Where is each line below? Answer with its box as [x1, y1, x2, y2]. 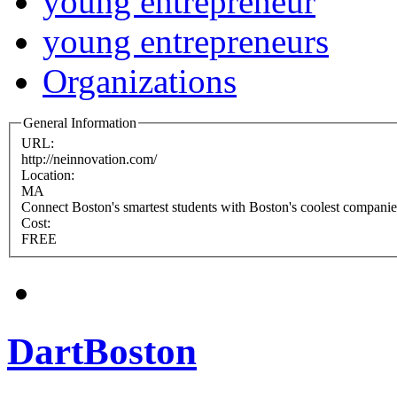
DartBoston [7, 331, 197, 373]
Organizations [43, 61, 237, 100]
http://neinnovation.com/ [21, 152, 157, 167]
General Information [23, 114, 136, 130]
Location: [21, 167, 78, 183]
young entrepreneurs [43, 21, 329, 60]
